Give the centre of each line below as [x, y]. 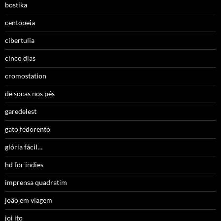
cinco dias [20, 58]
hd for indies [24, 165]
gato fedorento [28, 129]
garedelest [21, 111]
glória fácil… [24, 147]
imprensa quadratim [36, 183]
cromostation [26, 76]
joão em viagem [29, 200]
